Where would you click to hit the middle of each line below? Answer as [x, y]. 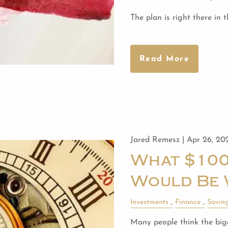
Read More [164, 59]
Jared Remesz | [158, 140]
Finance [188, 203]
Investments [149, 203]
